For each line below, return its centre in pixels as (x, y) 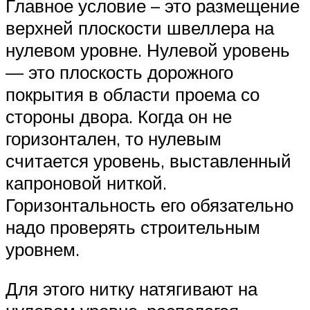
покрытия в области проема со (133, 94)
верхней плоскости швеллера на (140, 27)
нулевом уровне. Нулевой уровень (148, 49)
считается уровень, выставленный (148, 160)
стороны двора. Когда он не (119, 116)
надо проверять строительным (133, 227)
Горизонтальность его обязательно (149, 204)
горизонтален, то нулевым (113, 138)
